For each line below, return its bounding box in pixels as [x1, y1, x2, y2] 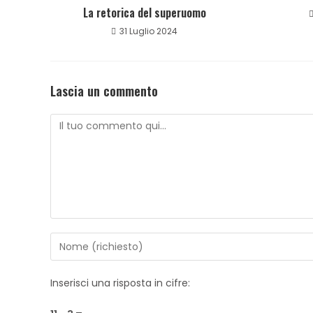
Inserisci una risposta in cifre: [50, 276, 190, 290]
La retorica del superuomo [82, 4, 206, 21]
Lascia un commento [50, 82, 158, 100]
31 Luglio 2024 [119, 25, 178, 37]
